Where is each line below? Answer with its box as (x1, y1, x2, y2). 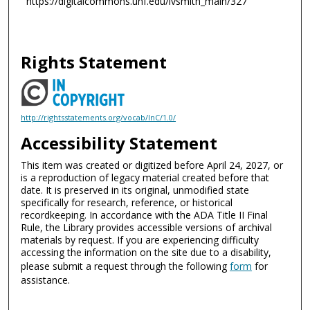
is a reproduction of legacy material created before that (21, 171, 270, 185)
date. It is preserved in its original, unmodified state (21, 183, 250, 197)
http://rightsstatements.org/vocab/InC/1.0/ (21, 111, 176, 122)
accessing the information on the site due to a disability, (21, 246, 272, 259)
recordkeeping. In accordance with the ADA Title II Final (21, 208, 268, 222)
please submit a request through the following (21, 259, 230, 273)
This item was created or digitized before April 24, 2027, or (21, 158, 284, 172)
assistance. (21, 273, 71, 287)
